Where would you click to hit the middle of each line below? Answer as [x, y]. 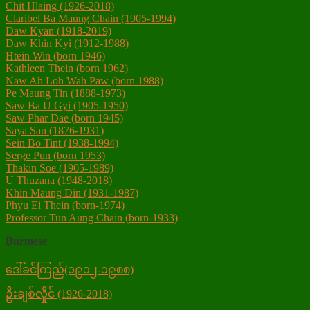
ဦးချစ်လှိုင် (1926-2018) [59, 294]
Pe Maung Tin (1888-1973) [65, 93]
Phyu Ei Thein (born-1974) [65, 206]
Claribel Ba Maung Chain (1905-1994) [91, 19]
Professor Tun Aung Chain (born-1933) [92, 218]
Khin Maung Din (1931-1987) [72, 193]
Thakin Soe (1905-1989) [60, 168]
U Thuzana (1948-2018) [59, 181]
